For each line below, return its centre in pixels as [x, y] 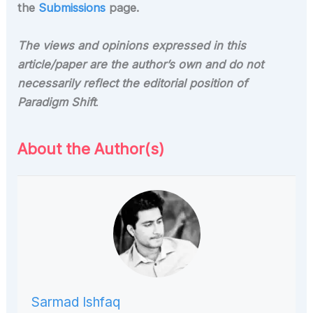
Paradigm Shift [57, 102]
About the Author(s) [91, 148]
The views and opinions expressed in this [132, 45]
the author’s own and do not [187, 64]
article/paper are [63, 64]
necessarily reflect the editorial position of [133, 83]
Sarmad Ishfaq [76, 302]
